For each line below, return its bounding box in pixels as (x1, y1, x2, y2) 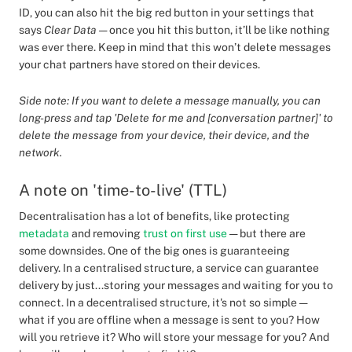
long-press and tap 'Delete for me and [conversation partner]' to (19, 112, 333, 124)
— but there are (227, 227, 306, 240)
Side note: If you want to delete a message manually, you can (19, 94, 321, 107)
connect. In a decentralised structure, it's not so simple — (19, 296, 307, 309)
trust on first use (143, 227, 227, 240)
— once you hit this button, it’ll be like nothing (97, 24, 330, 36)
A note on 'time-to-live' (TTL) (19, 181, 227, 200)
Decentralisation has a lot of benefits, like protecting (19, 210, 290, 222)
